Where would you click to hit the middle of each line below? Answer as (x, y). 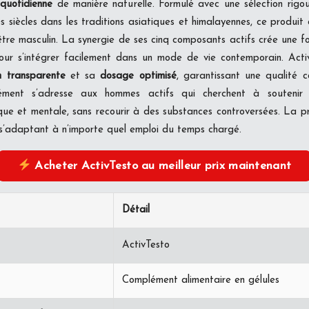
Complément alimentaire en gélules (201, 280)
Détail (136, 210)
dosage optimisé (138, 76)
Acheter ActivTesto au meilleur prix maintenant (161, 166)
